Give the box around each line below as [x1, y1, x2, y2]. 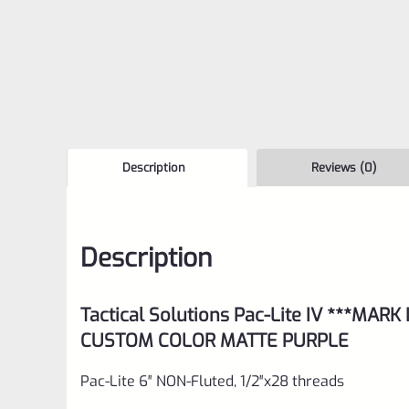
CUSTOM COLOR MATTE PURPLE [80, 328, 349, 353]
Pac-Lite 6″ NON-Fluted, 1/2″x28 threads [80, 371, 344, 391]
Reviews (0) [311, 159, 377, 175]
